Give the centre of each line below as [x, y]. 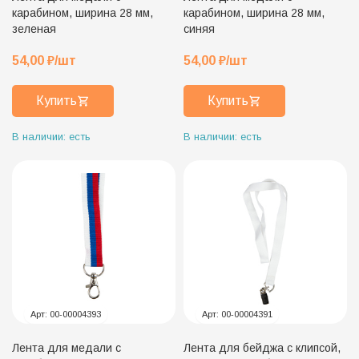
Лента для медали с [67, 347]
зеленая [34, 28]
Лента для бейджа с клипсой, [262, 347]
